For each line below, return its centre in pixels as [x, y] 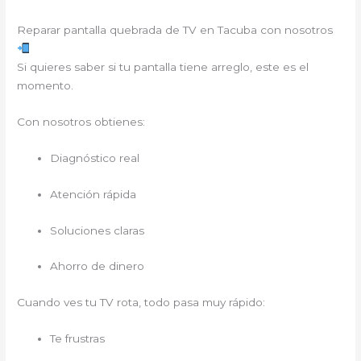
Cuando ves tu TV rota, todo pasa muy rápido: [141, 303]
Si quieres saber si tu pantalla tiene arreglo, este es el [163, 67]
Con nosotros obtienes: [81, 121]
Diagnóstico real [95, 158]
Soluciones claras [98, 230]
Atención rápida [93, 194]
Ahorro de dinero [98, 266]
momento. [46, 85]
